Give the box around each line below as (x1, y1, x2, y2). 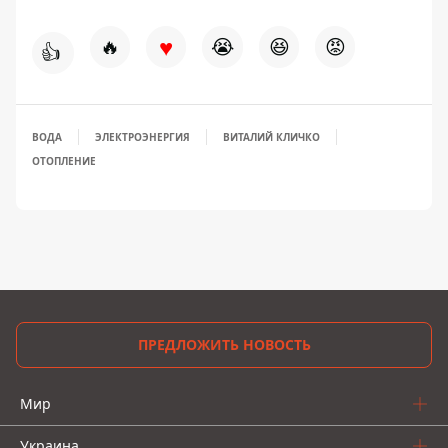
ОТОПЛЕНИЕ (32, 153, 96, 168)
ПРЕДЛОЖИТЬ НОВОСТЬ (137, 335, 311, 354)
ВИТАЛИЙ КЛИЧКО (223, 129, 320, 144)
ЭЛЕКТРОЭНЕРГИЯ (95, 129, 190, 144)
